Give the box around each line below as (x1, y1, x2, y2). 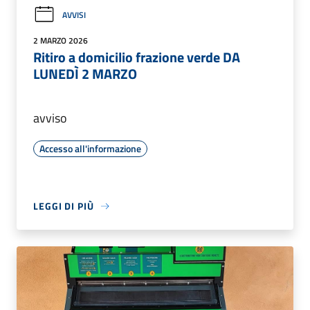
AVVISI (62, 8, 86, 21)
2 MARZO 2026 (33, 34, 88, 48)
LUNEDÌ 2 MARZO (33, 63, 137, 85)
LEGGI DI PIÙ (33, 199, 94, 214)
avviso (33, 109, 67, 128)
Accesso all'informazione (39, 141, 141, 156)
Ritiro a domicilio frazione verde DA (33, 46, 240, 69)
